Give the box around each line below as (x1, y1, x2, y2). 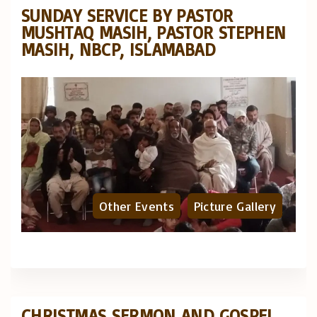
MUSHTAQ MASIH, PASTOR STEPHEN (21, 21, 287, 44)
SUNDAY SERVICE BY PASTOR (21, 4, 234, 27)
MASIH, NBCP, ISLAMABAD (21, 38, 215, 61)
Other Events (98, 197, 175, 214)
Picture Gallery (193, 197, 276, 214)
